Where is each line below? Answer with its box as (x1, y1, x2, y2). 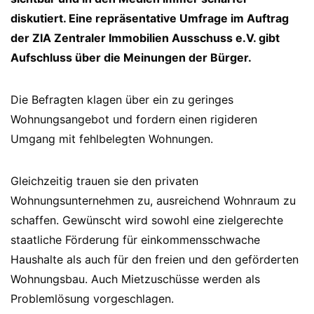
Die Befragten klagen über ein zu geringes (11, 93, 233, 107)
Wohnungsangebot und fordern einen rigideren (11, 112, 257, 126)
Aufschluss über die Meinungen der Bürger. (11, 50, 252, 64)
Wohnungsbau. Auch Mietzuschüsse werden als (11, 272, 260, 286)
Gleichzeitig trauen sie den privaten (11, 174, 198, 188)
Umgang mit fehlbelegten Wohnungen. (11, 132, 213, 146)
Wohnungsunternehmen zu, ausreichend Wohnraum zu (11, 193, 296, 207)
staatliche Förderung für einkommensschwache (11, 233, 260, 247)
